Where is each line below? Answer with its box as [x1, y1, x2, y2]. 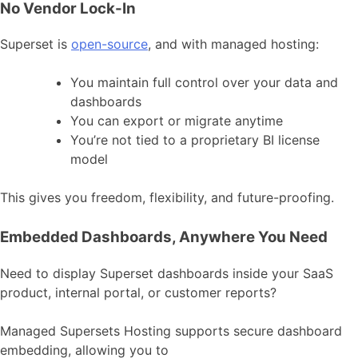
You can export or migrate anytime [70, 113, 283, 129]
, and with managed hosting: [148, 36, 319, 53]
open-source [71, 36, 148, 53]
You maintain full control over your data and [70, 74, 338, 91]
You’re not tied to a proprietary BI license [70, 132, 320, 149]
